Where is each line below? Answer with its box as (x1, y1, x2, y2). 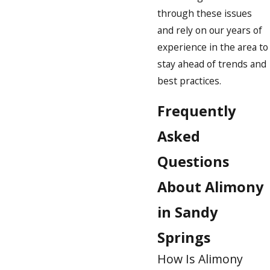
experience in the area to (157, 40, 268, 54)
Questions (157, 152, 229, 172)
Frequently (157, 101, 236, 121)
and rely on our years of (157, 23, 262, 37)
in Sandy (157, 202, 218, 222)
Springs (157, 228, 210, 248)
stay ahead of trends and (157, 57, 266, 71)
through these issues (157, 6, 252, 20)
